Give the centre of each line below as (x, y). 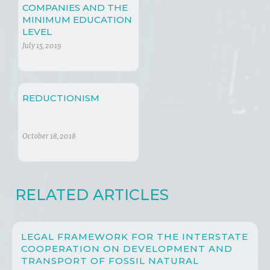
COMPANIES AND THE (75, 8)
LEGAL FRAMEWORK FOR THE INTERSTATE (135, 237)
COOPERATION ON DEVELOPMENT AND (127, 249)
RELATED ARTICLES (92, 195)
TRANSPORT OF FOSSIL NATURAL (110, 261)
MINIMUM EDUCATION (77, 20)
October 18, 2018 (49, 137)
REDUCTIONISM (61, 98)
